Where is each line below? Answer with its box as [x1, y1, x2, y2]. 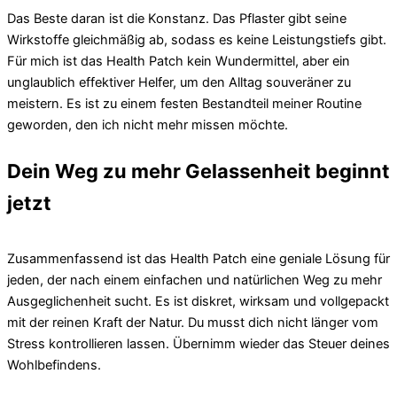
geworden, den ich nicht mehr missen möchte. [7, 116, 288, 133]
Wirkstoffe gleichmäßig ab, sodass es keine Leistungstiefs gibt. [7, 31, 386, 48]
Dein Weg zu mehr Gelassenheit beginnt [7, 159, 390, 183]
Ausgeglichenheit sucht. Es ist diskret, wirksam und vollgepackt [7, 292, 389, 309]
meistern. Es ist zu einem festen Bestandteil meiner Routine [7, 95, 362, 112]
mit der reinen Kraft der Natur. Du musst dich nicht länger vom [7, 314, 378, 331]
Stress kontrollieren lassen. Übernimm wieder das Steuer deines [7, 335, 390, 352]
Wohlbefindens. [7, 356, 101, 373]
